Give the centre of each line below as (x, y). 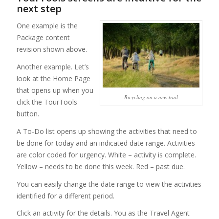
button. (28, 113)
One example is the (47, 25)
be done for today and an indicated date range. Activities (106, 143)
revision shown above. (52, 49)
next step (39, 8)
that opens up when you (55, 90)
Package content (43, 37)
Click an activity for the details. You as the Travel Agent (103, 213)
